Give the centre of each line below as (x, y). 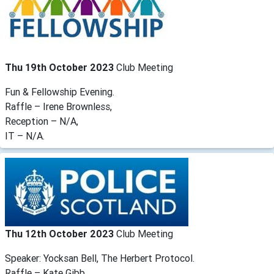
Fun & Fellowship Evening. (60, 92)
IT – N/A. (25, 136)
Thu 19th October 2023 (61, 68)
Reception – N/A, (42, 121)
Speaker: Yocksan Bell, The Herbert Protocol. (100, 258)
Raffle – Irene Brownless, (58, 107)
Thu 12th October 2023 (61, 234)
